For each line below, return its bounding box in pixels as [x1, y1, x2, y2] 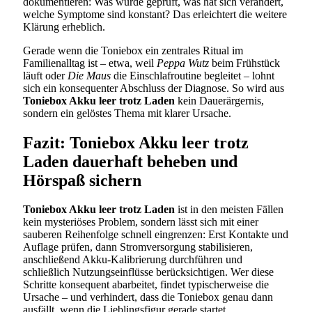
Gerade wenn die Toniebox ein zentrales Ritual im [23, 44, 243, 56]
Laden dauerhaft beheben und [23, 152, 237, 171]
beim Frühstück [209, 56, 280, 69]
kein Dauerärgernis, [175, 94, 264, 107]
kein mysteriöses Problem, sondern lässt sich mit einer [23, 216, 258, 228]
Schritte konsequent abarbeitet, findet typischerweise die [23, 279, 269, 291]
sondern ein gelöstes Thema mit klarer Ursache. [23, 107, 231, 119]
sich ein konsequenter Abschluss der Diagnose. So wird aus [23, 81, 284, 94]
